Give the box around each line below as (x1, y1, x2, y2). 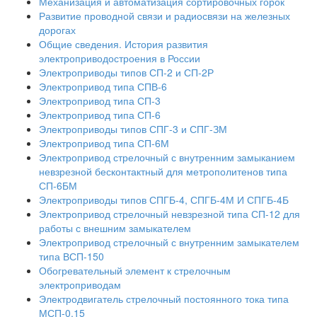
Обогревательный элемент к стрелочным (39, 263, 231, 277)
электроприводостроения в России (39, 50, 200, 65)
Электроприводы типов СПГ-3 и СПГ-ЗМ (39, 121, 227, 136)
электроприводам (39, 277, 121, 292)
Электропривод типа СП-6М (39, 135, 169, 150)
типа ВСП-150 (39, 248, 104, 263)
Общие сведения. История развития (39, 36, 208, 51)
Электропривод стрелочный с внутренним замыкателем (39, 234, 299, 249)
